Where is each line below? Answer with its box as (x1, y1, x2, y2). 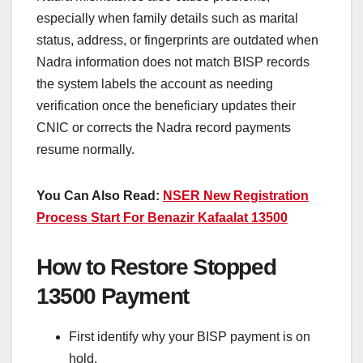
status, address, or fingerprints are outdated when (36, 32, 318, 47)
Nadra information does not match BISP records (36, 54, 310, 69)
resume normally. (36, 142, 135, 156)
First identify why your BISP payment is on (69, 329, 310, 344)
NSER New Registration (163, 188, 309, 203)
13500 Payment (36, 283, 189, 309)
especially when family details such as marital (36, 11, 298, 25)
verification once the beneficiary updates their (36, 98, 296, 113)
